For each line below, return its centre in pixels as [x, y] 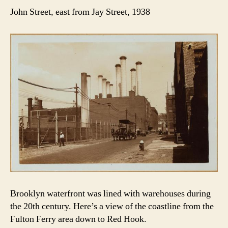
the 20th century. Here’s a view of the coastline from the [112, 207]
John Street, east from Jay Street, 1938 [80, 12]
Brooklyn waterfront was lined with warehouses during [110, 194]
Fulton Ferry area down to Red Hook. [78, 219]
